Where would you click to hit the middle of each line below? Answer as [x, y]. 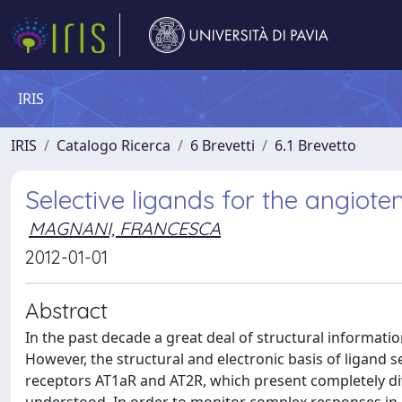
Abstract [66, 310]
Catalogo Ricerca [114, 145]
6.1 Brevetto [315, 145]
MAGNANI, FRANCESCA [125, 228]
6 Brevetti [223, 145]
